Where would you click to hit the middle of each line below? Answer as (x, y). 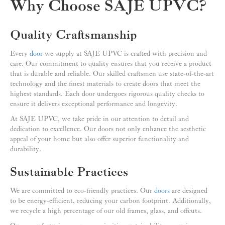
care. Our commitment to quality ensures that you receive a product (111, 64)
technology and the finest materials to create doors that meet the (105, 84)
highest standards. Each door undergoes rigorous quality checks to (107, 94)
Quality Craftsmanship (74, 36)
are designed (189, 191)
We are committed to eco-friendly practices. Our (82, 191)
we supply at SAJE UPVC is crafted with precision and (125, 54)
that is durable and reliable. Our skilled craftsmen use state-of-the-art (112, 74)
